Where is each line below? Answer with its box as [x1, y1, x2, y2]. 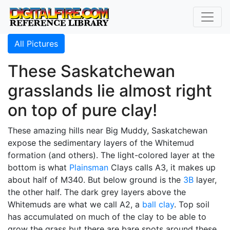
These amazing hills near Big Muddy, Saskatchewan [8, 125, 207, 136]
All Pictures [14, 39, 58, 49]
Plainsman [69, 162, 108, 172]
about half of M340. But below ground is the [8, 175, 183, 185]
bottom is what [8, 162, 69, 172]
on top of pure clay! [8, 100, 157, 120]
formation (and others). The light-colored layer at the [8, 150, 215, 160]
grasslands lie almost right [8, 81, 212, 101]
